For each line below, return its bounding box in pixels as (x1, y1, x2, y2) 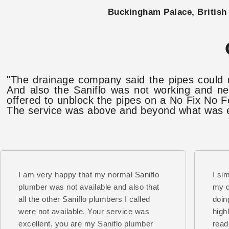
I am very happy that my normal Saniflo (18, 170, 159, 179)
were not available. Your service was (18, 207, 149, 216)
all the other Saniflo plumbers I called (18, 194, 150, 203)
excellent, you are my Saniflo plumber (18, 219, 153, 228)
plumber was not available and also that (18, 182, 159, 191)
